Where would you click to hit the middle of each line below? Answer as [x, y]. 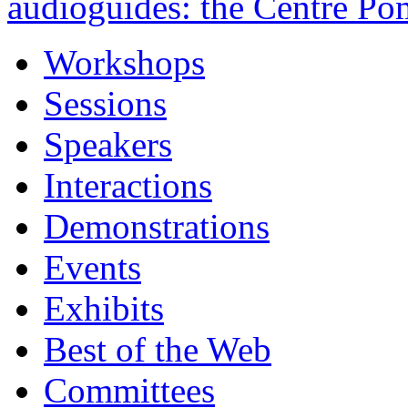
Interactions [128, 186]
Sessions [105, 104]
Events [92, 268]
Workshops [124, 63]
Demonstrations [157, 227]
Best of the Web [158, 350]
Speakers [108, 145]
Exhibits [104, 309]
